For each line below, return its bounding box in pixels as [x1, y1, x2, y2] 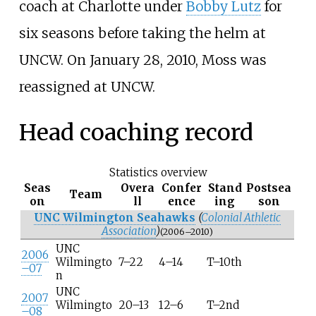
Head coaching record [18, 119, 253, 147]
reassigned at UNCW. [18, 78, 155, 95]
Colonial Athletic [201, 210, 281, 224]
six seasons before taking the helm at [18, 24, 266, 42]
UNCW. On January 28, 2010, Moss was [18, 51, 267, 68]
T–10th [207, 255, 242, 269]
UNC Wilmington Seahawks [34, 210, 195, 224]
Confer [161, 181, 202, 195]
